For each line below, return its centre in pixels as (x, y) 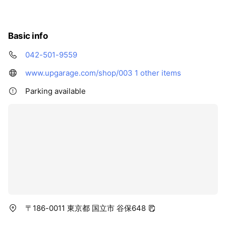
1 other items (158, 73)
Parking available (55, 91)
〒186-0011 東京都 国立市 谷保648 (86, 208)
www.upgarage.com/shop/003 (79, 73)
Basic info (28, 36)
